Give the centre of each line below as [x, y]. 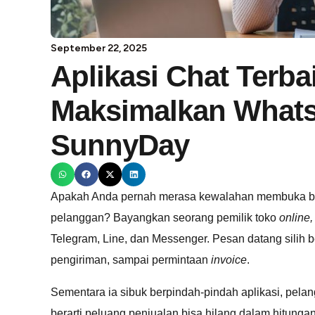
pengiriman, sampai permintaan [131, 259]
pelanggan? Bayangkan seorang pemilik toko [165, 217]
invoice [229, 259]
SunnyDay [120, 145]
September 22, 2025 [99, 48]
